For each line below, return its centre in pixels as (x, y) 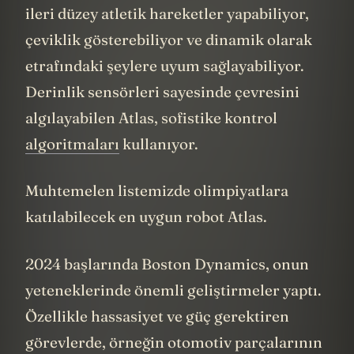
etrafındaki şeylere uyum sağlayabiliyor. (165, 89)
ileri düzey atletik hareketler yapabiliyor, (167, 37)
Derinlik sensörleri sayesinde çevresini (162, 115)
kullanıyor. (159, 167)
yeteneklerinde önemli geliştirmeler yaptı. (173, 313)
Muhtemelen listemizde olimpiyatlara (157, 215)
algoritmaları (72, 167)
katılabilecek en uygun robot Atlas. (146, 241)
